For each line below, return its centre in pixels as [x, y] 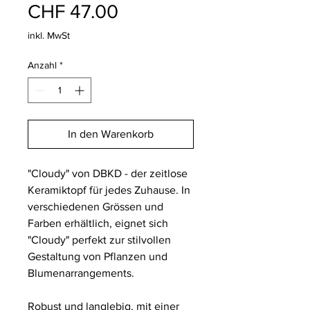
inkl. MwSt [49, 36]
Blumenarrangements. [81, 273]
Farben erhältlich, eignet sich [98, 224]
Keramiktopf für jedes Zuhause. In [109, 190]
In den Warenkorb [111, 134]
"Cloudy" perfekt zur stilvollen [99, 240]
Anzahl [42, 65]
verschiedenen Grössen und [95, 207]
